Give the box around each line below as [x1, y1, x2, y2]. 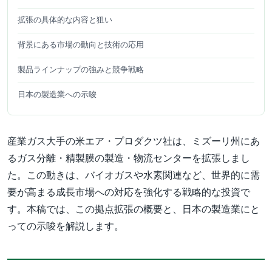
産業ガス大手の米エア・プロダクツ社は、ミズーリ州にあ [7, 134, 260, 148]
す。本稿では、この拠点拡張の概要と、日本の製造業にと [7, 202, 260, 216]
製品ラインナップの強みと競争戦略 [18, 64, 144, 75]
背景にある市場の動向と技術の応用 [18, 39, 144, 50]
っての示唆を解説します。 [7, 219, 124, 233]
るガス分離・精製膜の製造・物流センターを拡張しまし [7, 151, 250, 165]
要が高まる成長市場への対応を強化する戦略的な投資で [7, 185, 250, 199]
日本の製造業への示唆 [18, 89, 97, 100]
